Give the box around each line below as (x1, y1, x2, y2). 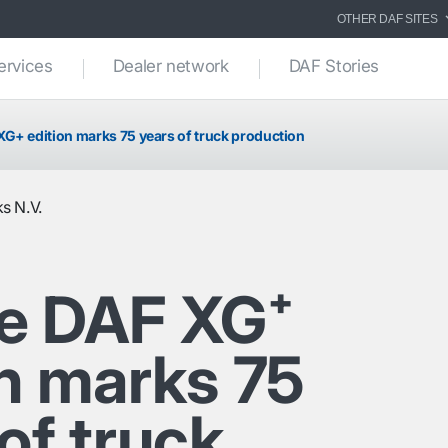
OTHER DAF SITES (336, 12, 438, 26)
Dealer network (112, 56, 229, 77)
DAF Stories (288, 56, 379, 77)
